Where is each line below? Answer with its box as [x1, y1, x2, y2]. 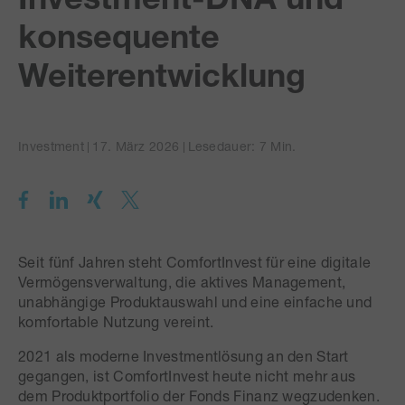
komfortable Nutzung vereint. [18, 312, 214, 330]
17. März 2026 [92, 137, 184, 154]
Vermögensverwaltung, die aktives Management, [18, 272, 346, 290]
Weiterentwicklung [18, 54, 306, 94]
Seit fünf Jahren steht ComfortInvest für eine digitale [18, 252, 372, 270]
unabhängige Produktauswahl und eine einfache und [18, 292, 372, 310]
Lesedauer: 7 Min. [187, 137, 297, 154]
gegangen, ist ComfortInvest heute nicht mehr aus [18, 366, 356, 384]
